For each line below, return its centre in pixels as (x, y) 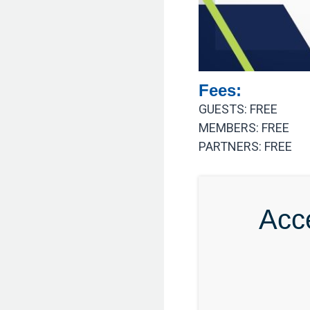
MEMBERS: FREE (244, 128)
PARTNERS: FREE (246, 147)
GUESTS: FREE (238, 109)
